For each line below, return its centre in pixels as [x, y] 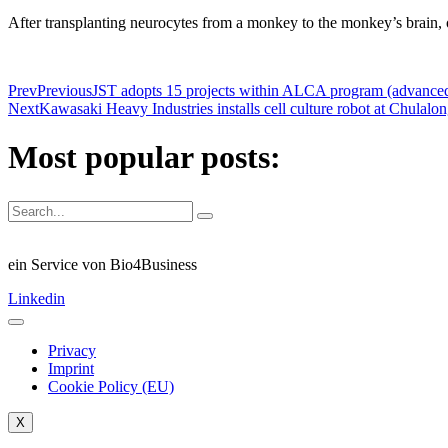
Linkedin [36, 298]
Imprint [71, 368]
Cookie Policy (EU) [111, 386]
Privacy [72, 350]
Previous [64, 90]
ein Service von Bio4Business [102, 264]
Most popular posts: [144, 157]
